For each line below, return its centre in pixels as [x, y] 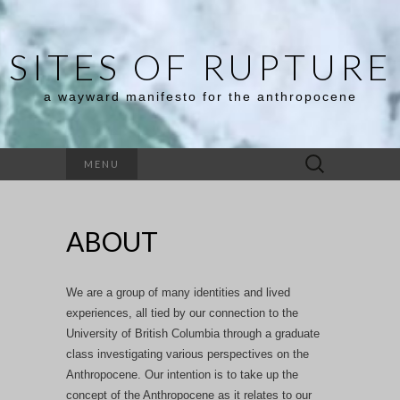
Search [314, 158]
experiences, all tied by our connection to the [182, 313]
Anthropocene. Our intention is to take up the [182, 375]
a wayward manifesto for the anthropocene [200, 96]
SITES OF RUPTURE [200, 67]
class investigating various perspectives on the [187, 354]
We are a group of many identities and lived [178, 292]
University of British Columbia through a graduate [193, 333]
